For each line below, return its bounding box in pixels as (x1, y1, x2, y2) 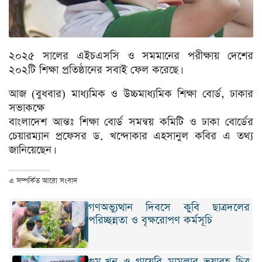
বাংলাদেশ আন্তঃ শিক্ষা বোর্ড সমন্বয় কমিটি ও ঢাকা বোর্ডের (9, 115, 253, 130)
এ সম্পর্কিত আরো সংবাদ (9, 176, 77, 187)
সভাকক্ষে (9, 101, 44, 116)
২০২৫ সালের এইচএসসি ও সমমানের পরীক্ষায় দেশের (9, 49, 253, 64)
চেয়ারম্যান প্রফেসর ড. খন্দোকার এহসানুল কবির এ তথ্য (9, 129, 253, 144)
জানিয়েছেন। (9, 143, 53, 158)
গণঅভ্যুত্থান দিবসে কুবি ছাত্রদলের (88, 200, 250, 215)
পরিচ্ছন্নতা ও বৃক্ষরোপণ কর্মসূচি (88, 213, 212, 228)
